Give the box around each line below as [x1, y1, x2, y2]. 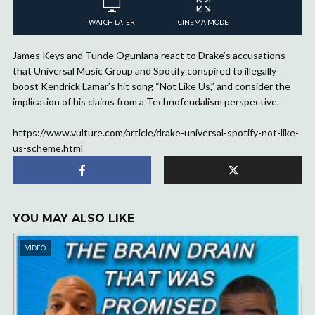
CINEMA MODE [178, 17, 229, 26]
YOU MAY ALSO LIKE [13, 211, 134, 225]
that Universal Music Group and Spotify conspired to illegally [13, 64, 276, 77]
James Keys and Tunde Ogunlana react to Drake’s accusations [13, 49, 285, 61]
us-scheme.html [13, 141, 83, 154]
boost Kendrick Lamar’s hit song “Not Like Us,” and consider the [13, 79, 290, 92]
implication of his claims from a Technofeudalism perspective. [13, 95, 279, 108]
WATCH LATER [89, 17, 135, 26]
